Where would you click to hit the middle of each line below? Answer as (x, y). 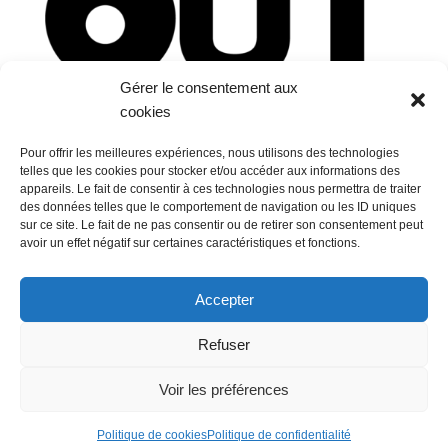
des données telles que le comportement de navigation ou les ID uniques (218, 207)
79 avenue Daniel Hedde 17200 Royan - (275, 321)
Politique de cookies (152, 435)
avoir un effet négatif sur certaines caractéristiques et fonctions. (190, 243)
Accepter (224, 299)
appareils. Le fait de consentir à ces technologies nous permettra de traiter (220, 189)
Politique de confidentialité (279, 435)
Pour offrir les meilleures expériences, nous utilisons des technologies (209, 153)
